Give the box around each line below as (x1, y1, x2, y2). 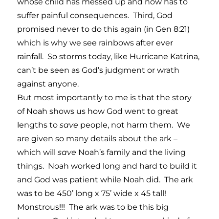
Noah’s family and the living (78, 147, 186, 157)
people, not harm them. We (80, 120, 190, 130)
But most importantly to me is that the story (17, 92, 192, 102)
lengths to (17, 120, 60, 130)
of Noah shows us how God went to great (17, 106, 178, 116)
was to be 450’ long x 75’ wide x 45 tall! (17, 188, 168, 198)
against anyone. (17, 79, 79, 88)
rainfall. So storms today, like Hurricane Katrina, (17, 51, 199, 61)
